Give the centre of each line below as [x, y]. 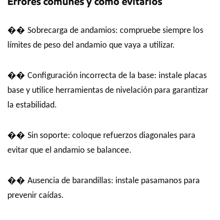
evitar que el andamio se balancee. [69, 151]
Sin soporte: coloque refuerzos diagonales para [111, 136]
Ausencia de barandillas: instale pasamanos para [114, 181]
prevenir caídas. [36, 196]
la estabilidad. [32, 105]
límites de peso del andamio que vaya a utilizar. [91, 45]
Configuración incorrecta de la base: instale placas [117, 76]
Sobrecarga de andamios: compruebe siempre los [115, 31]
